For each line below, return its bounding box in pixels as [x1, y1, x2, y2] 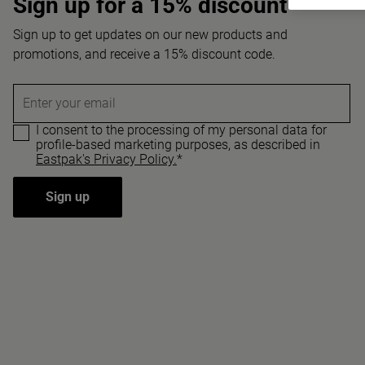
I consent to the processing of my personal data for [36, 122, 327, 138]
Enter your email [23, 95, 116, 111]
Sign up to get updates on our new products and [13, 27, 288, 42]
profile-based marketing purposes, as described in [36, 137, 320, 152]
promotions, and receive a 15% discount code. [13, 46, 275, 62]
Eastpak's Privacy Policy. [36, 152, 177, 167]
